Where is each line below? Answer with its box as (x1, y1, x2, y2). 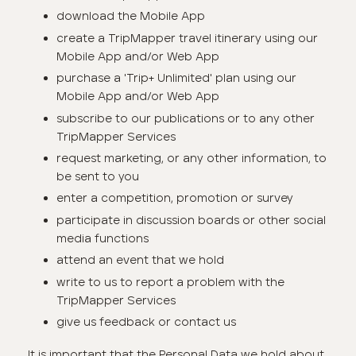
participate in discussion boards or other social (56, 212, 326, 227)
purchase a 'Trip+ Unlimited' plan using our (56, 71, 296, 86)
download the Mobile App (56, 9, 205, 24)
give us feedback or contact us (56, 315, 236, 329)
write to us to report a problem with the (56, 274, 284, 289)
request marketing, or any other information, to (56, 150, 327, 165)
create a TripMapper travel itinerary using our (56, 30, 318, 45)
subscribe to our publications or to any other (56, 110, 315, 126)
